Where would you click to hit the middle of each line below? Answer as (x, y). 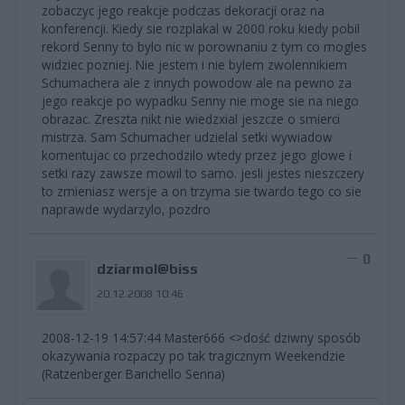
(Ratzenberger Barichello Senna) (133, 374)
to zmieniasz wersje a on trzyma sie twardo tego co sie (202, 192)
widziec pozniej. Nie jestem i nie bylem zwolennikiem (194, 65)
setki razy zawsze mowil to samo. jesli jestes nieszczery (203, 174)
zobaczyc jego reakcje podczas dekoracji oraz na (183, 11)
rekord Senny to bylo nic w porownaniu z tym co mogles (204, 47)
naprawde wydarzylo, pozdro (126, 210)
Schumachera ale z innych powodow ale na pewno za (197, 83)
